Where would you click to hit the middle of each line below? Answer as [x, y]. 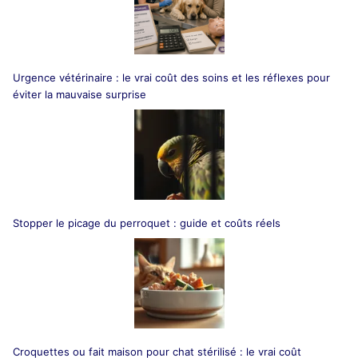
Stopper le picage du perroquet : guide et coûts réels [147, 223]
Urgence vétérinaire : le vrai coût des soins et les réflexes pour [171, 78]
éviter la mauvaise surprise [80, 95]
